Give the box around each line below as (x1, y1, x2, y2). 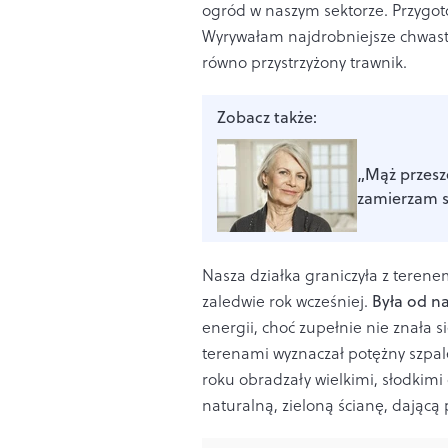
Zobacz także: (217, 106, 317, 129)
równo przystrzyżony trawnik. (202, 51, 407, 74)
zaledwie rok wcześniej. (202, 290, 372, 313)
